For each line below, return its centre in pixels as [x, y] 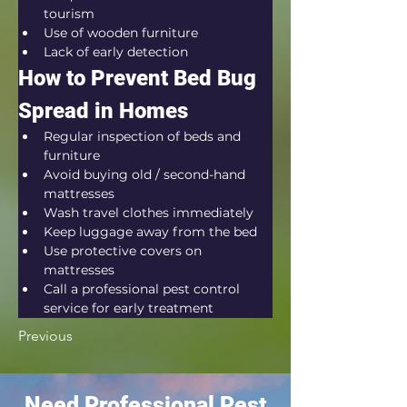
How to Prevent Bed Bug [140, 78]
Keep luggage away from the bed [150, 232]
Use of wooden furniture [121, 33]
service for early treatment [129, 308]
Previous [45, 336]
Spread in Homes [103, 111]
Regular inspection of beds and [144, 136]
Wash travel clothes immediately [149, 213]
